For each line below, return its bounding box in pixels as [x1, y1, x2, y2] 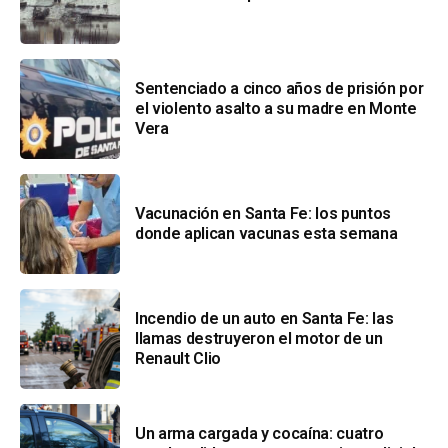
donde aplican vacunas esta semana [135, 223, 398, 243]
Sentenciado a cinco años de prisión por [135, 78, 424, 98]
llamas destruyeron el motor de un [135, 328, 383, 348]
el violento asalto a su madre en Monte [135, 98, 417, 118]
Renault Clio [135, 348, 222, 368]
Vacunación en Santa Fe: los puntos [135, 203, 392, 223]
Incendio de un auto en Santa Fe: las [135, 308, 394, 328]
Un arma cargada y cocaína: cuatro [135, 423, 384, 443]
